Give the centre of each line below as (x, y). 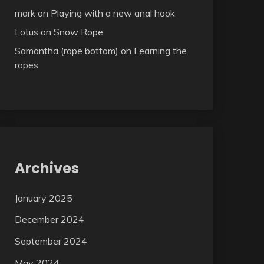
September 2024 (51, 241)
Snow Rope (78, 32)
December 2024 (49, 220)
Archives (47, 168)
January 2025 (43, 198)
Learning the (160, 50)
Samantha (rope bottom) (66, 50)
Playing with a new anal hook (113, 13)
